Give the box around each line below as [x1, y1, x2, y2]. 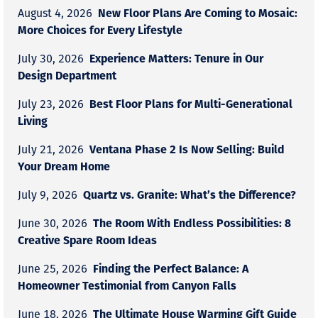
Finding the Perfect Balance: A [93, 259, 248, 277]
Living [18, 111, 48, 129]
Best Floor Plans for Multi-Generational [89, 94, 292, 112]
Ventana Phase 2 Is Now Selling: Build [89, 140, 285, 158]
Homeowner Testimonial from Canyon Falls [18, 276, 236, 294]
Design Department [18, 66, 116, 84]
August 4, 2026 [18, 4, 92, 21]
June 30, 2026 [18, 214, 87, 231]
